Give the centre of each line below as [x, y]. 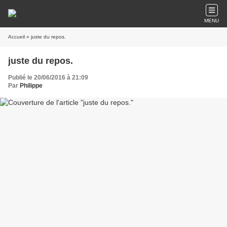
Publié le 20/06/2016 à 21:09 [48, 78]
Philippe [31, 86]
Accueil [16, 37]
